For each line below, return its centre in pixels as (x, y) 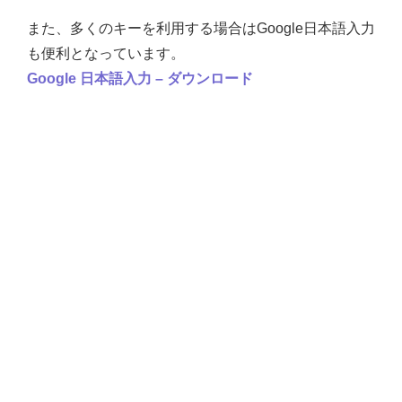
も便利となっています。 (106, 53)
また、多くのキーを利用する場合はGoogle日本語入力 (201, 28)
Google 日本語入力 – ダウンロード (140, 79)
